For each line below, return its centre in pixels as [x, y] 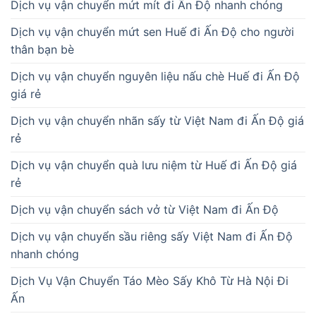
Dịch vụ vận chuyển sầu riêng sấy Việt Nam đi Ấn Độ [152, 237]
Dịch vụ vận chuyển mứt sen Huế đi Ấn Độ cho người [152, 32]
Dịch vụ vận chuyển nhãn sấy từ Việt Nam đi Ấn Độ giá [157, 121]
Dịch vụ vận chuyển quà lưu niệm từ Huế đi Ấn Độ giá [154, 165]
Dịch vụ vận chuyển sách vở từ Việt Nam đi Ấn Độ [145, 210]
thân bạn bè [42, 50]
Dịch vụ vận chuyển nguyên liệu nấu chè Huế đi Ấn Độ [155, 77]
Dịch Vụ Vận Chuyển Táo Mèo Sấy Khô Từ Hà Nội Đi [150, 281]
